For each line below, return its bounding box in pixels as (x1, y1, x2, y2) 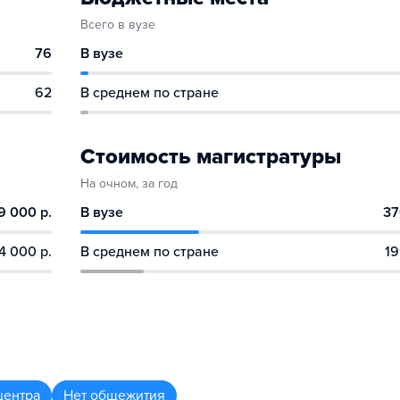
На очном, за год (80, 176, 178, 191)
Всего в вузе (80, 17, 155, 32)
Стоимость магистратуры (80, 144, 341, 170)
